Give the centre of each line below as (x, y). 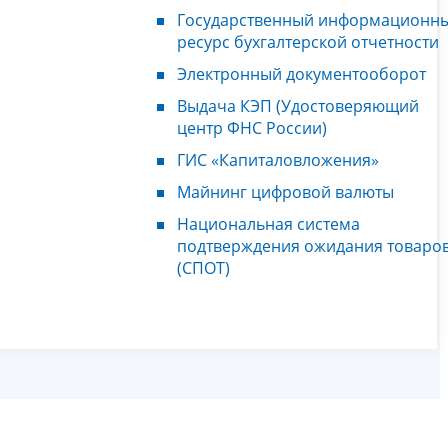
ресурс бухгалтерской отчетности (308, 41)
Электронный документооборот (301, 73)
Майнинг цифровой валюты (285, 191)
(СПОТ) (203, 267)
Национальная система (268, 223)
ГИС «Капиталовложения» (278, 159)
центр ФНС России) (252, 127)
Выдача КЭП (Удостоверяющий (298, 105)
